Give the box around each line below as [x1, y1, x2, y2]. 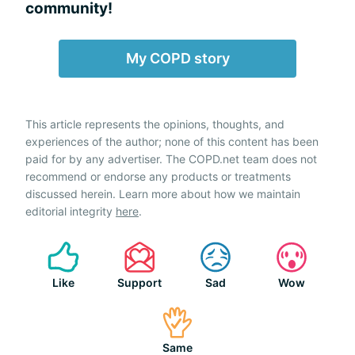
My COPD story [125, 49, 230, 67]
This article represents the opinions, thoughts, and [25, 116, 284, 131]
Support [117, 275, 162, 289]
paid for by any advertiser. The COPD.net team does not [25, 151, 317, 166]
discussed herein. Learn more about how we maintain [25, 186, 300, 200]
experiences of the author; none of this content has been [25, 134, 319, 148]
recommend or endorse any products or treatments [25, 169, 291, 183]
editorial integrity [25, 204, 116, 218]
